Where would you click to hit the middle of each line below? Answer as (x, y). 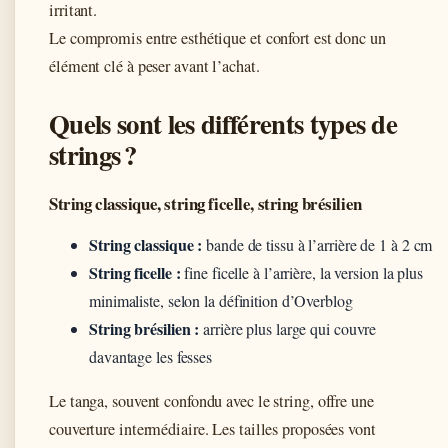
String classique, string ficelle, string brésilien (205, 203)
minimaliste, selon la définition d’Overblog (221, 300)
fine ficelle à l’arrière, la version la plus (301, 272)
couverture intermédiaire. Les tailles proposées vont (212, 428)
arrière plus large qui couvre (288, 328)
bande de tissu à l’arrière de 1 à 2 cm (317, 244)
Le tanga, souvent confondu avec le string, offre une (211, 400)
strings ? (92, 154)
